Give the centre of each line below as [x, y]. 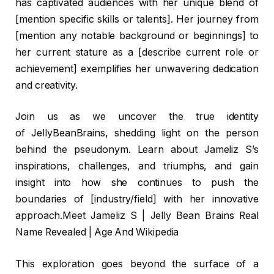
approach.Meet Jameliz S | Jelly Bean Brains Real [137, 216]
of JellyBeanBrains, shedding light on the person [137, 133]
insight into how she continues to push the [137, 183]
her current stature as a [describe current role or [137, 52]
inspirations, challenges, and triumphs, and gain [137, 166]
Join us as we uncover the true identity [137, 117]
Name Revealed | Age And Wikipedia [97, 232]
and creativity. [46, 85]
